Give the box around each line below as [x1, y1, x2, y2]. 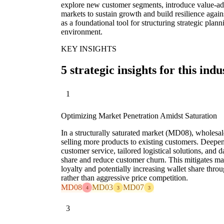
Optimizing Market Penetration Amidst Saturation [61, 111, 217, 120]
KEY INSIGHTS [61, 44, 116, 53]
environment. [61, 27, 102, 36]
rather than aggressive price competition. [61, 173, 188, 182]
